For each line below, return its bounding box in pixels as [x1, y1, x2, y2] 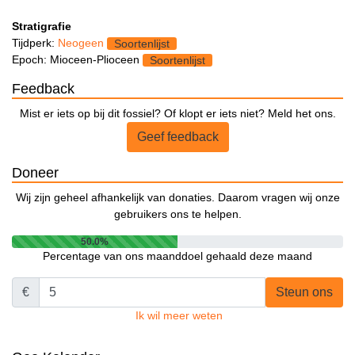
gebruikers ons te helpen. [113, 207, 242, 220]
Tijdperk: [12, 36, 58, 49]
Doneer [12, 164, 59, 181]
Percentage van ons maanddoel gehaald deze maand [43, 249, 312, 262]
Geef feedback [136, 129, 219, 143]
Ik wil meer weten [136, 308, 223, 322]
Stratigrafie [12, 19, 71, 32]
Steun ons [276, 284, 333, 299]
